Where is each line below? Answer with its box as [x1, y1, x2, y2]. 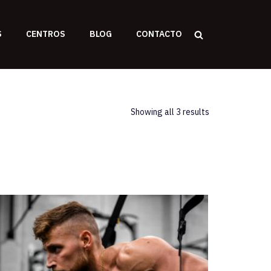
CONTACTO [136, 27, 182, 41]
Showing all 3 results [131, 105, 209, 119]
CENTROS [26, 27, 65, 41]
